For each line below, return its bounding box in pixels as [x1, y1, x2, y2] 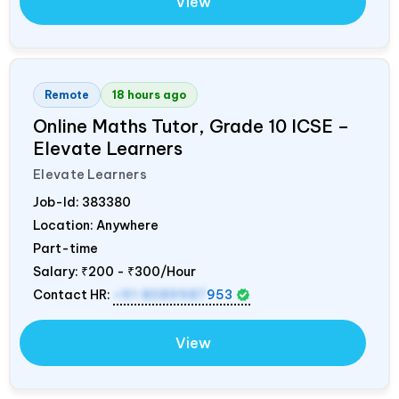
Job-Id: [33, 193, 82, 210]
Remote [45, 87, 89, 102]
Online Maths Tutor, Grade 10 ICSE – [33, 114, 349, 137]
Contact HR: [33, 286, 113, 303]
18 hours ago [112, 87, 186, 102]
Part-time [33, 240, 98, 256]
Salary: [33, 263, 81, 280]
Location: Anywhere [33, 216, 159, 233]
